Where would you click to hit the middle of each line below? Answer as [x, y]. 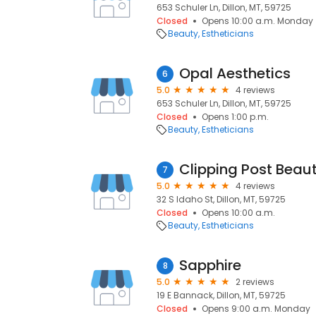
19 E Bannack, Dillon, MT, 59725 [221, 295]
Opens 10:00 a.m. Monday [257, 21]
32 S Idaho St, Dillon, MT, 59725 [221, 199]
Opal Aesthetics [235, 73]
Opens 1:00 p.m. [235, 117]
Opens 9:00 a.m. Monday [256, 309]
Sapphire [210, 265]
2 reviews [255, 282]
